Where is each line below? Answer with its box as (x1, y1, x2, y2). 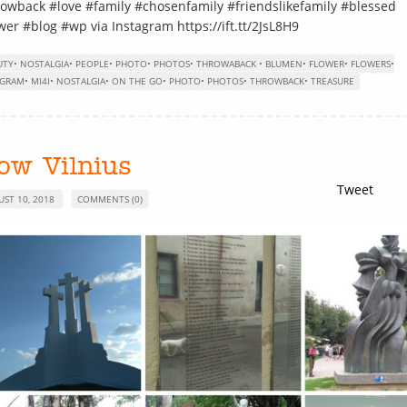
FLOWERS (351, 57, 391, 70)
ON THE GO (112, 74, 163, 87)
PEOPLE (75, 57, 109, 70)
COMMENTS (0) (77, 193, 143, 205)
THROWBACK (250, 74, 304, 87)
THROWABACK (196, 57, 256, 70)
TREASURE (311, 74, 354, 87)
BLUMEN (265, 57, 303, 70)
